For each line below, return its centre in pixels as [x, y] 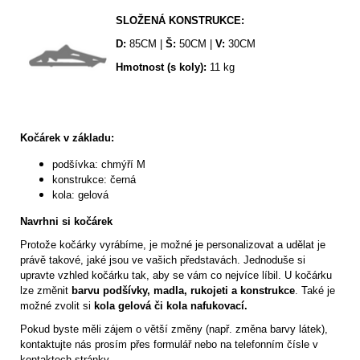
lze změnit [46, 291]
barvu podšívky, [111, 291]
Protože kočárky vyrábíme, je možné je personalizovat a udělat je [173, 245]
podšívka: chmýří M [99, 165]
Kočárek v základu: [67, 138]
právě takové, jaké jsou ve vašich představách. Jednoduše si [163, 260]
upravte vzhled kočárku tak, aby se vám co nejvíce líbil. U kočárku [176, 276]
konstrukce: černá [94, 180]
